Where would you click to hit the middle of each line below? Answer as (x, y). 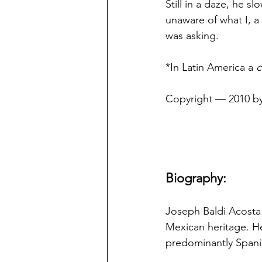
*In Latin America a (211, 67)
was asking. (192, 36)
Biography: (196, 178)
